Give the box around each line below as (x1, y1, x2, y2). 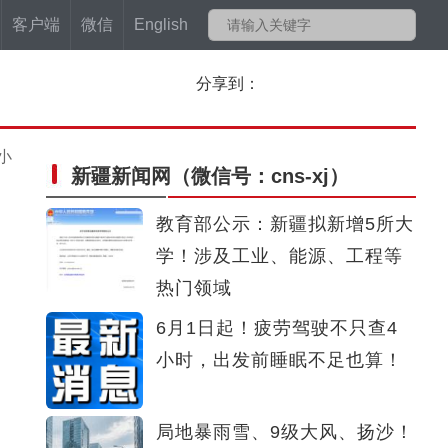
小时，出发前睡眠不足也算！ (156, 350, 403, 370)
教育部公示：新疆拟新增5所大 (156, 214, 414, 234)
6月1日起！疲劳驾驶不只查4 (156, 318, 398, 338)
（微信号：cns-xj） (171, 165, 349, 187)
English (134, 16, 188, 33)
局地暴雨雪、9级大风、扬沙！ (156, 422, 414, 442)
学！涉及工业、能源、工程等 (156, 246, 403, 266)
